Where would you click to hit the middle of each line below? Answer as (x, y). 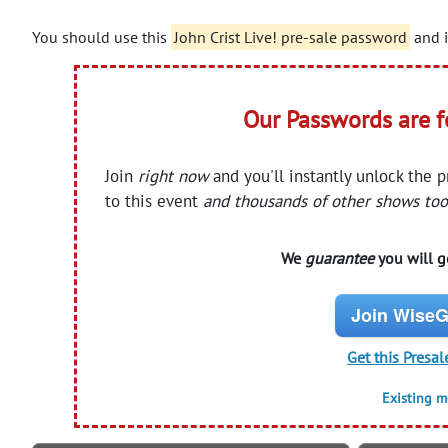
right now (173, 175)
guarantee (339, 257)
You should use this (101, 36)
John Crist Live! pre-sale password (290, 36)
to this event (154, 200)
